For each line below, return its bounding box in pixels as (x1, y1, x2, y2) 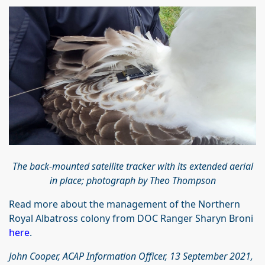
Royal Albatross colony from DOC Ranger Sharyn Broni (9, 211, 253, 225)
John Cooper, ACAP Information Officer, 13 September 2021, (9, 249, 253, 263)
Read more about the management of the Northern (9, 197, 240, 211)
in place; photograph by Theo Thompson (49, 173, 216, 187)
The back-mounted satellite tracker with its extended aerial (12, 159, 253, 173)
